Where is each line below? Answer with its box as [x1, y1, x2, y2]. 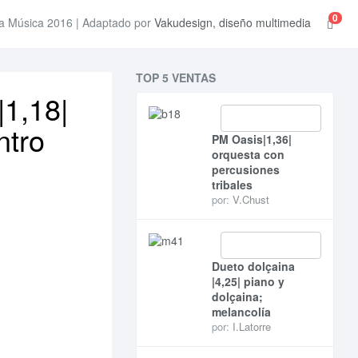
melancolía [211, 304, 271, 320]
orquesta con [211, 146, 284, 162]
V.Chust [232, 192, 269, 207]
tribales [211, 177, 253, 193]
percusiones [211, 161, 280, 177]
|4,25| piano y [211, 273, 284, 289]
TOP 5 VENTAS [135, 70, 216, 86]
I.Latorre [232, 319, 271, 334]
